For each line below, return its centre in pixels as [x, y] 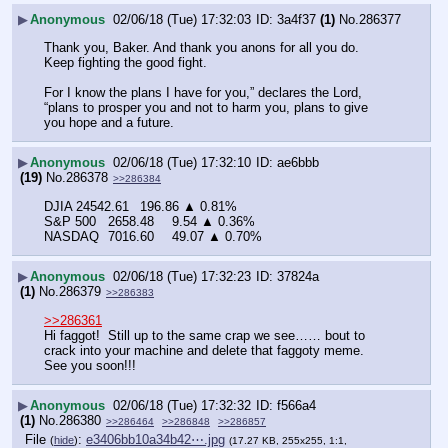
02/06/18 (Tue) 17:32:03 [182, 19]
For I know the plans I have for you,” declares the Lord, [203, 93]
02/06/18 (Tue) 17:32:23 [182, 276]
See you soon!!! [90, 366]
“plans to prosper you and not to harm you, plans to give [206, 108]
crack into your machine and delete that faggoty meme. [204, 351]
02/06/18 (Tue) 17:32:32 [182, 405]
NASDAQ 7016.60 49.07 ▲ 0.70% [217, 237]
